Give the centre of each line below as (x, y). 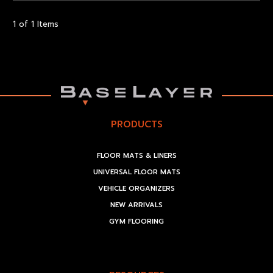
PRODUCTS (136, 124)
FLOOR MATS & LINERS (136, 156)
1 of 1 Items (36, 24)
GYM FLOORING (136, 222)
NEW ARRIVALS (136, 205)
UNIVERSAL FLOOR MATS (136, 172)
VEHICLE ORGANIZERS (136, 189)
